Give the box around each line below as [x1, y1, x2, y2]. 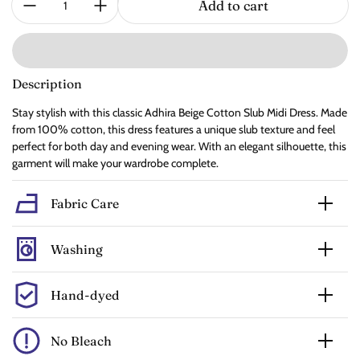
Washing [51, 241, 103, 257]
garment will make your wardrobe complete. [12, 156, 219, 171]
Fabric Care [51, 195, 119, 211]
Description [12, 76, 82, 92]
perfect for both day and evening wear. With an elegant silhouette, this [12, 139, 346, 154]
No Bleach [51, 333, 112, 349]
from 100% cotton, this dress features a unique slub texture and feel [12, 122, 335, 137]
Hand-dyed [51, 287, 120, 303]
